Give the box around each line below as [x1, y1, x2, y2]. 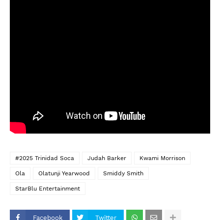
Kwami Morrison [139, 155, 185, 162]
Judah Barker [87, 155, 126, 162]
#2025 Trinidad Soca [15, 155, 74, 162]
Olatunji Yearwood [38, 170, 90, 177]
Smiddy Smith [103, 170, 143, 177]
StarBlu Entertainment [15, 185, 80, 192]
